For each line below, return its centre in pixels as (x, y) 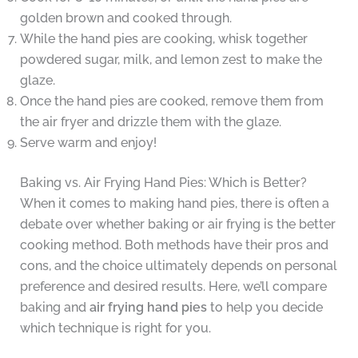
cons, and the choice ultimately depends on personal (178, 266)
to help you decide (265, 308)
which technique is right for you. (115, 328)
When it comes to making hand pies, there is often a (174, 204)
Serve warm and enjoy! (88, 143)
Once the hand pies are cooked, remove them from (171, 101)
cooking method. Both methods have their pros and (174, 245)
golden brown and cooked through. (125, 18)
